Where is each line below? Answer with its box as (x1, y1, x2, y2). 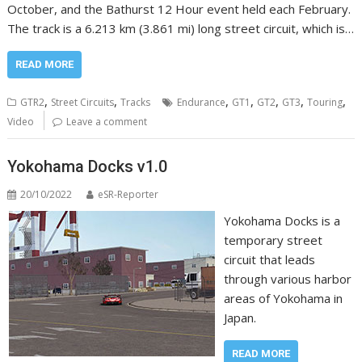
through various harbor (223, 270, 351, 287)
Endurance (177, 95, 226, 109)
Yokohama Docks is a (223, 212, 340, 229)
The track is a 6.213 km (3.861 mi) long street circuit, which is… (7, 20, 355, 36)
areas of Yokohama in (223, 289, 343, 306)
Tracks (120, 95, 151, 109)
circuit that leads (223, 250, 315, 267)
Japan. (223, 309, 256, 326)
